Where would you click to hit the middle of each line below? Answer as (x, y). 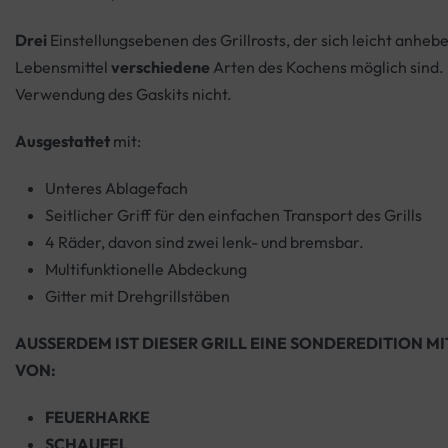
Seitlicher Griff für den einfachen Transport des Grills (233, 215)
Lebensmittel (63, 67)
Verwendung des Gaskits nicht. (123, 94)
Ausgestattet (62, 141)
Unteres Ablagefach (116, 188)
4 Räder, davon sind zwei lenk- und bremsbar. (204, 242)
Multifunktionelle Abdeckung (146, 269)
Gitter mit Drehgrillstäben (137, 296)
